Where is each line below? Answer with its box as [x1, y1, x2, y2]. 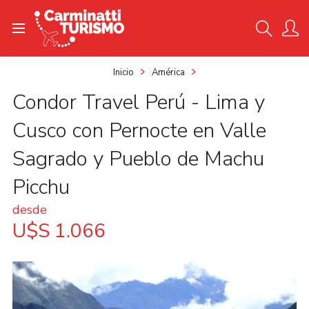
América [152, 66, 185, 79]
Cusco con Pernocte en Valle [12, 117, 266, 145]
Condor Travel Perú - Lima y [12, 88, 265, 117]
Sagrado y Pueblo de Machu [12, 145, 264, 173]
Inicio [113, 66, 134, 79]
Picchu [12, 173, 70, 201]
